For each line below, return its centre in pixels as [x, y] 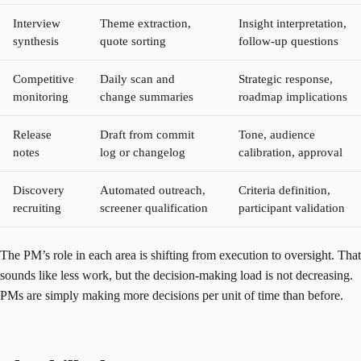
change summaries [147, 96]
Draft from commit [147, 134]
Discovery [39, 190]
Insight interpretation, [293, 23]
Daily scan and [137, 79]
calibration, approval [290, 152]
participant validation [292, 207]
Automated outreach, [153, 190]
